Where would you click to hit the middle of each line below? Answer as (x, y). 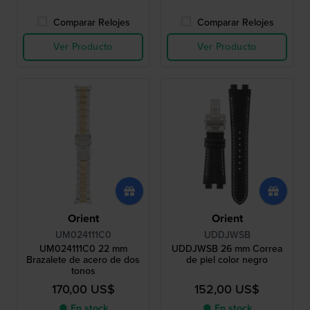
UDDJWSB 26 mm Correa (227, 249)
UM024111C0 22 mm (83, 249)
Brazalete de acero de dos (83, 260)
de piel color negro (227, 260)
